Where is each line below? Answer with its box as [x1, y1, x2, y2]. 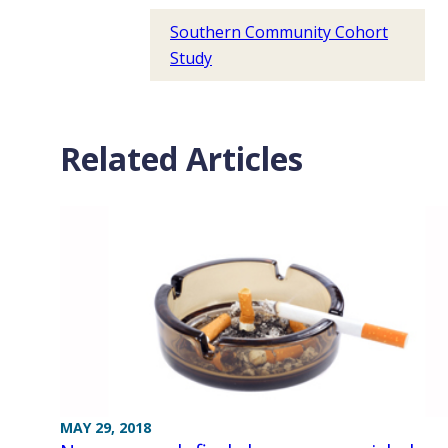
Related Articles [60, 137, 303, 180]
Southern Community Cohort [170, 21, 388, 43]
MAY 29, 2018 [60, 417, 151, 437]
